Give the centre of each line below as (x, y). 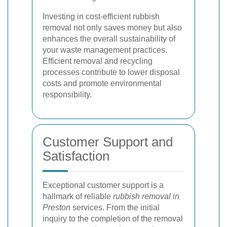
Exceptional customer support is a (103, 185)
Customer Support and (108, 142)
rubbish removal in (146, 196)
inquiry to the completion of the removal (113, 218)
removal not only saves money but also (112, 27)
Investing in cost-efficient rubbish (101, 16)
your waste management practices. (105, 50)
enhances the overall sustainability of (109, 39)
